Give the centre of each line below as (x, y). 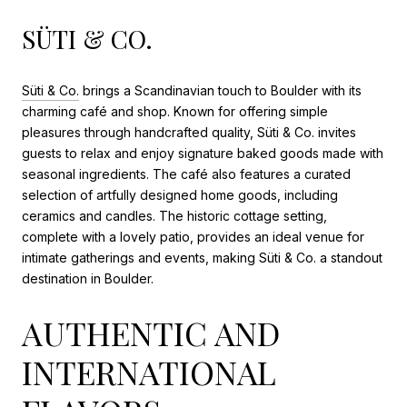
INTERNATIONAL (149, 371)
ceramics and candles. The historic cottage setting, (174, 215)
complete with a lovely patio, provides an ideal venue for (193, 236)
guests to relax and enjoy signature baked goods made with (203, 153)
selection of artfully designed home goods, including (180, 194)
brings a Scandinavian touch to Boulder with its (220, 90)
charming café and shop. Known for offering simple (175, 111)
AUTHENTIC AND (151, 332)
